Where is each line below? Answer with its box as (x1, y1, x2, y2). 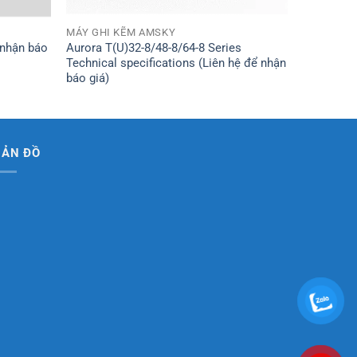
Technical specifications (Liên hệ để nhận (66, 56, 287, 70)
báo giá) (66, 71, 110, 85)
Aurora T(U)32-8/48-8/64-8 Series (66, 41, 242, 55)
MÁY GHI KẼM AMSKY (66, 26, 176, 39)
